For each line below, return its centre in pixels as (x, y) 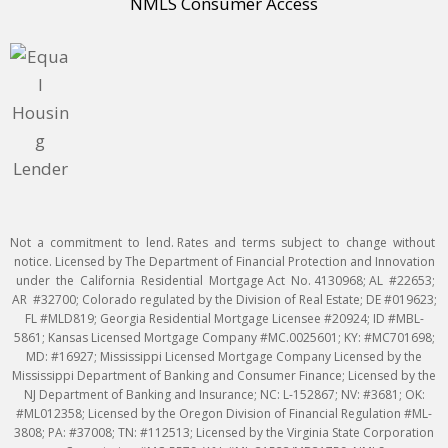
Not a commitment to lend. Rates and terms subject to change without (224, 243)
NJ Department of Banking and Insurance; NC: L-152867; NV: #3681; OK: (224, 395)
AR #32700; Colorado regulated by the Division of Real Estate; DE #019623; (224, 300)
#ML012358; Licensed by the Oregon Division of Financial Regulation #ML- (224, 414)
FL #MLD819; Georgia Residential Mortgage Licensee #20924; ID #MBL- (224, 319)
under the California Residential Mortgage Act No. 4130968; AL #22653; (224, 281)
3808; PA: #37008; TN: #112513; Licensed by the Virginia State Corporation (224, 433)
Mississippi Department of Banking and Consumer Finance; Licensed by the (224, 376)
